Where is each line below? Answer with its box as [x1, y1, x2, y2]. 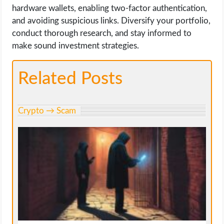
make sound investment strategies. [12, 41, 139, 50]
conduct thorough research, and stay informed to [12, 28, 192, 37]
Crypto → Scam [18, 106, 76, 115]
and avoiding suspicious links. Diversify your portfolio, [12, 16, 211, 25]
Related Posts [18, 69, 123, 87]
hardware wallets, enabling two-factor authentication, [12, 3, 207, 12]
